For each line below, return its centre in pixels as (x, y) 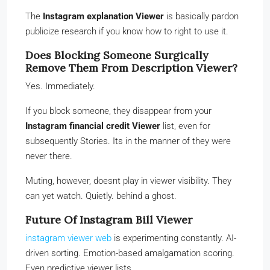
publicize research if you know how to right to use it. (127, 31)
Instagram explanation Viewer (103, 16)
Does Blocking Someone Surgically (117, 55)
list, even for (185, 126)
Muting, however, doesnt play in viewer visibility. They (128, 181)
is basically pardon (201, 16)
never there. (49, 156)
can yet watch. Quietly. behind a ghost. (101, 196)
